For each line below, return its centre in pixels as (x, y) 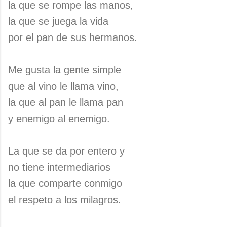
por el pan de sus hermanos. (73, 37)
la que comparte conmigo (65, 183)
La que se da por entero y (66, 151)
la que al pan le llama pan (66, 102)
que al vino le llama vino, (63, 86)
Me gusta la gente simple (65, 70)
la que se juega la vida (58, 21)
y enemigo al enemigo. (59, 119)
